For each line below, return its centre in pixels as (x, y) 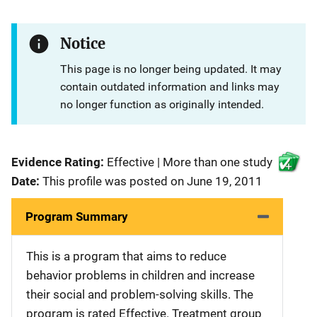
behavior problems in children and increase (140, 275)
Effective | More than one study (188, 162)
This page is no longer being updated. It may (171, 69)
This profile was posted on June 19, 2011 (152, 181)
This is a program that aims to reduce (126, 256)
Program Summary (77, 216)
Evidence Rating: (58, 162)
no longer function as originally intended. (162, 104)
